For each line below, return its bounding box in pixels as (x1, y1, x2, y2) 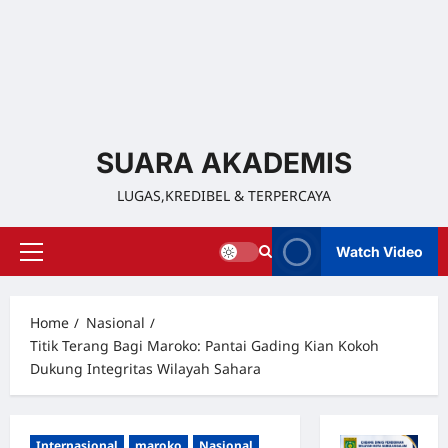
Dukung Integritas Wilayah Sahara (30, 359, 261, 378)
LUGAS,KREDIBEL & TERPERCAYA (117, 186, 331, 205)
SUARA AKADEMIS (96, 146, 352, 180)
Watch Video (336, 243, 423, 260)
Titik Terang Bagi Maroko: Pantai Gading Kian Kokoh (30, 336, 379, 355)
